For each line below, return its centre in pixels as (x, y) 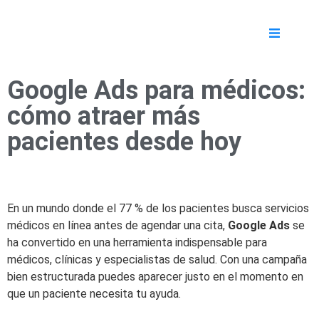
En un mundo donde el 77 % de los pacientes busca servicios (158, 209)
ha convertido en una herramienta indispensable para (137, 243)
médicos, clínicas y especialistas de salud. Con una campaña (157, 260)
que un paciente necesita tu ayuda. (94, 294)
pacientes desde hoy (124, 142)
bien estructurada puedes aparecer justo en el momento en (155, 277)
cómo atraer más (104, 116)
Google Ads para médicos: (156, 91)
